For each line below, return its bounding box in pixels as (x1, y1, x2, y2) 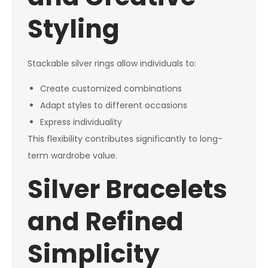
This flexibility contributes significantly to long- (28, 133, 223, 145)
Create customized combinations (40, 83, 182, 95)
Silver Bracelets (28, 172, 227, 208)
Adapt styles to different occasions (40, 99, 187, 112)
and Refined (28, 204, 184, 240)
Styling (28, 11, 120, 47)
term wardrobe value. (28, 150, 117, 162)
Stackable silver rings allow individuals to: (28, 57, 196, 70)
